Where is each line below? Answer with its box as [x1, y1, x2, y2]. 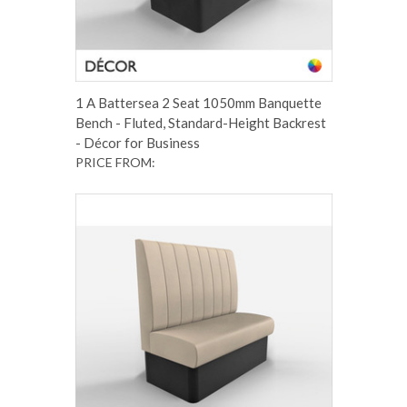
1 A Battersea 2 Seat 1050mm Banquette [74, 94, 322, 111]
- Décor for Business [74, 134, 200, 151]
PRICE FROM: [74, 154, 155, 170]
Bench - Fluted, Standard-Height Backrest [74, 114, 326, 131]
